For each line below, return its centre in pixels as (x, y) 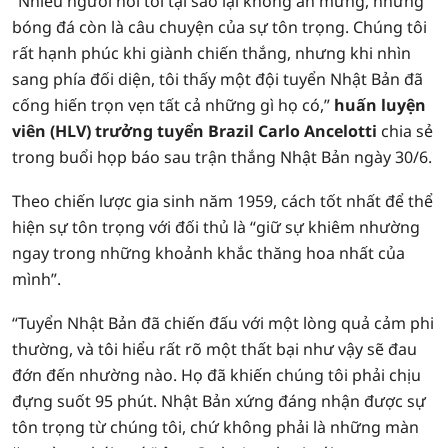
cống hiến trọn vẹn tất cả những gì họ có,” (173, 105)
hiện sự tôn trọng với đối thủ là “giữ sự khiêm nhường (216, 227)
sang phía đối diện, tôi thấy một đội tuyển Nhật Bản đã (217, 79)
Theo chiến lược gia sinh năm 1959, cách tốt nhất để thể (222, 201)
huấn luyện (380, 105)
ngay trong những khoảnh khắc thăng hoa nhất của (208, 253)
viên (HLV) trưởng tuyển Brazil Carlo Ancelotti (194, 131)
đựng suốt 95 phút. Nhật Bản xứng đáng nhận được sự (219, 401)
